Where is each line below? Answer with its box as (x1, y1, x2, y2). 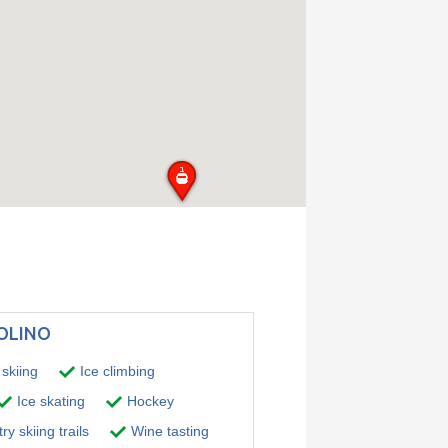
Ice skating (13, 392, 85, 409)
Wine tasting (127, 422, 209, 439)
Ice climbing (76, 362, 155, 379)
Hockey (123, 392, 174, 409)
